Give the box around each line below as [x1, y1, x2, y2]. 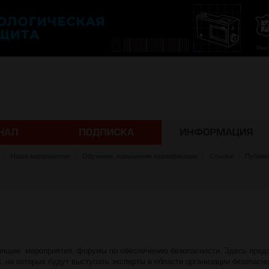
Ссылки [210, 153, 233, 160]
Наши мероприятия [11, 153, 70, 160]
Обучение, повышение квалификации [82, 153, 198, 160]
